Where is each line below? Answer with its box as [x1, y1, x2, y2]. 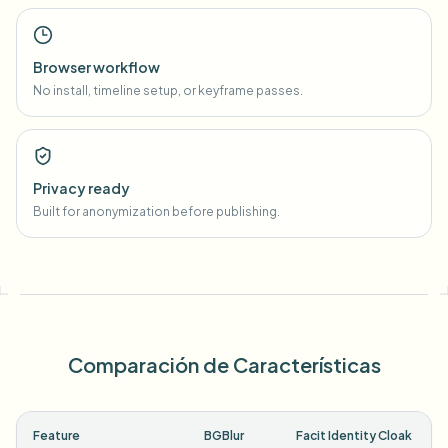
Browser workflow [33, 58, 160, 76]
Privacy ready [33, 179, 130, 197]
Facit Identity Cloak [296, 428, 412, 443]
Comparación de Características [67, 352, 381, 377]
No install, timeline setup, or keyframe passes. [33, 83, 303, 98]
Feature [33, 428, 80, 443]
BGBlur [204, 428, 244, 443]
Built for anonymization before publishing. [33, 204, 280, 219]
